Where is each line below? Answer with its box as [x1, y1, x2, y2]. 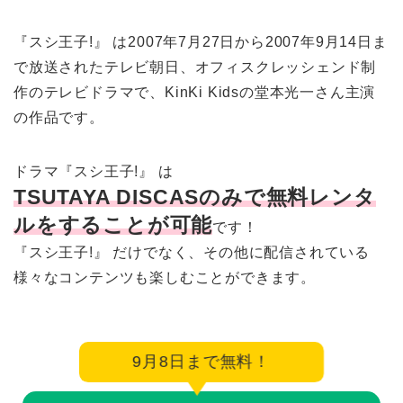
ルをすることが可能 [13, 212, 213, 237]
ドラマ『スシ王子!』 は [13, 163, 174, 179]
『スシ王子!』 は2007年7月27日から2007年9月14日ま [13, 33, 388, 49]
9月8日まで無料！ [132, 352, 271, 371]
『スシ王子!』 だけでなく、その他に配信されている [13, 244, 370, 260]
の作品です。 [13, 109, 104, 125]
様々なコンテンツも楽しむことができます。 [13, 269, 316, 285]
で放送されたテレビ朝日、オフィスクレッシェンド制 [13, 58, 377, 75]
